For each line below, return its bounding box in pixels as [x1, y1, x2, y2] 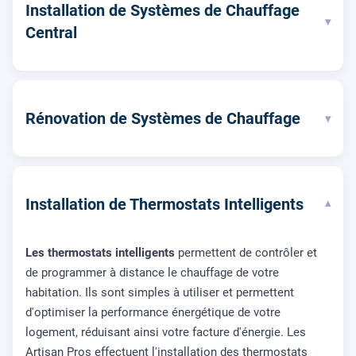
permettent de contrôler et [175, 246, 317, 260]
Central [25, 23, 77, 42]
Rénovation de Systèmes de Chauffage [25, 109, 300, 128]
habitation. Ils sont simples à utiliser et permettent [25, 285, 294, 300]
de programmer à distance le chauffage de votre [25, 265, 279, 280]
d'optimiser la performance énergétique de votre [25, 305, 281, 319]
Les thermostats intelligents [25, 246, 175, 260]
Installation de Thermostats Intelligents [25, 195, 304, 214]
